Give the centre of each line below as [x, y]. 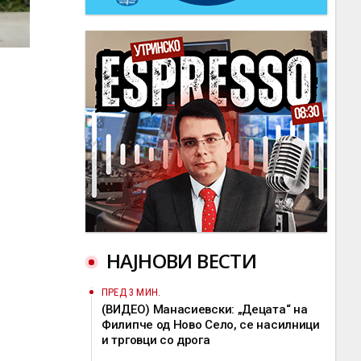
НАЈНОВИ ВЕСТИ [182, 261]
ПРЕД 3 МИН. [131, 292]
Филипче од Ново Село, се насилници [211, 325]
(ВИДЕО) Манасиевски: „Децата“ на [205, 309]
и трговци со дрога [156, 340]
